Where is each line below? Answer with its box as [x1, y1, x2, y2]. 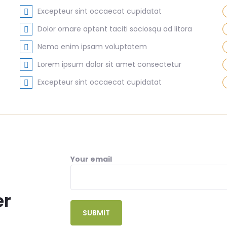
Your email [70, 154, 112, 164]
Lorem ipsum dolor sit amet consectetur [37, 59, 181, 69]
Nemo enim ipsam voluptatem [37, 42, 147, 52]
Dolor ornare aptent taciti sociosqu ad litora [37, 24, 192, 34]
